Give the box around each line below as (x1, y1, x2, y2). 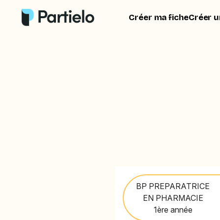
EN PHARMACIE (142, 192, 203, 203)
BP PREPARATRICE (136, 181, 210, 191)
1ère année (153, 204, 192, 215)
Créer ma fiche (129, 12, 189, 23)
